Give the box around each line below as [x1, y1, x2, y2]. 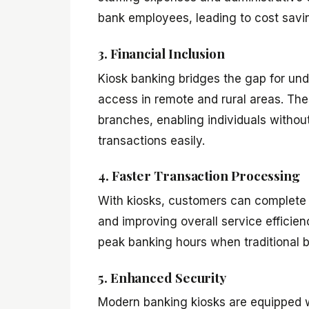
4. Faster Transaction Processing [98, 166, 300, 185]
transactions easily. [98, 133, 205, 148]
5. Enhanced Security [98, 268, 227, 286]
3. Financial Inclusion [98, 44, 225, 63]
